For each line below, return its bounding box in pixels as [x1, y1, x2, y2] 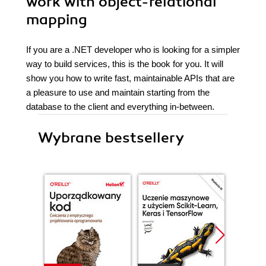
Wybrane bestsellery [38, 129, 184, 147]
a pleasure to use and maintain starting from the [26, 87, 210, 97]
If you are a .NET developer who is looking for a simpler [26, 45, 240, 55]
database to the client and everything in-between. [26, 102, 214, 112]
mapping [26, 11, 87, 28]
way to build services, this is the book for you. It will [26, 59, 223, 69]
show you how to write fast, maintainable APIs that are [26, 73, 235, 83]
